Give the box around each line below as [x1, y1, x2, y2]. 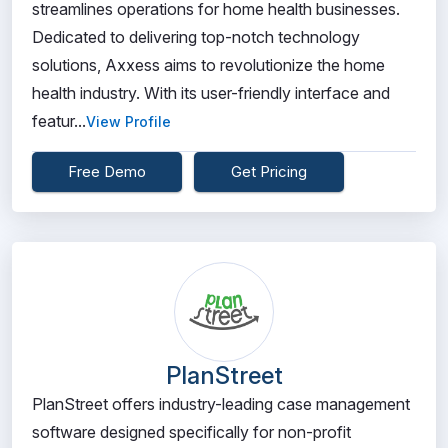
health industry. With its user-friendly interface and [32, 83, 390, 103]
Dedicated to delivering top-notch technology [32, 27, 360, 47]
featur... [32, 111, 86, 131]
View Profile [86, 113, 171, 130]
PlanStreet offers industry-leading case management [32, 394, 410, 414]
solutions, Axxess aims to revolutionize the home [32, 55, 385, 75]
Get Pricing [231, 162, 307, 181]
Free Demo [68, 162, 146, 181]
